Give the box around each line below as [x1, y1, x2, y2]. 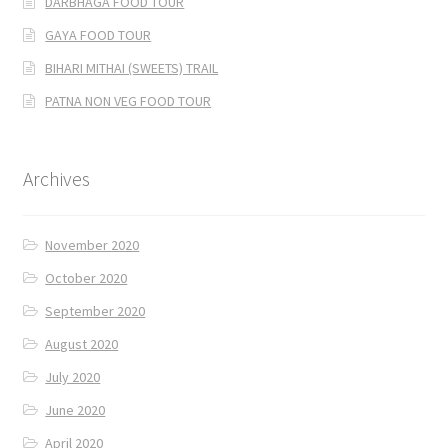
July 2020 [45, 367, 101, 386]
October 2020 [45, 268, 128, 287]
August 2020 [45, 334, 119, 353]
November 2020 [45, 235, 140, 254]
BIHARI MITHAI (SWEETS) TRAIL [45, 59, 219, 78]
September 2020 [45, 301, 146, 320]
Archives [22, 166, 90, 192]
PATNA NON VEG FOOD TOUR [45, 92, 212, 111]
